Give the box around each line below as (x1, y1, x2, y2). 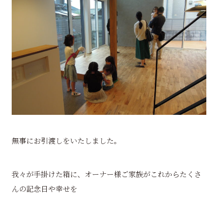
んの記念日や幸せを (11, 183, 77, 194)
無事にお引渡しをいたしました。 (11, 135, 121, 146)
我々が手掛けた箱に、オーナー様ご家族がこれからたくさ (11, 168, 201, 179)
